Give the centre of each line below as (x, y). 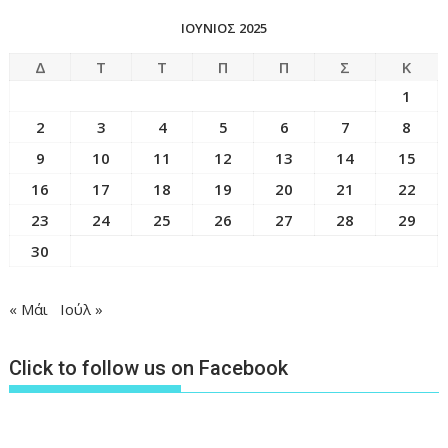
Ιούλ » (82, 309)
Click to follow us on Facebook (149, 367)
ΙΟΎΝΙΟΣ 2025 (223, 28)
